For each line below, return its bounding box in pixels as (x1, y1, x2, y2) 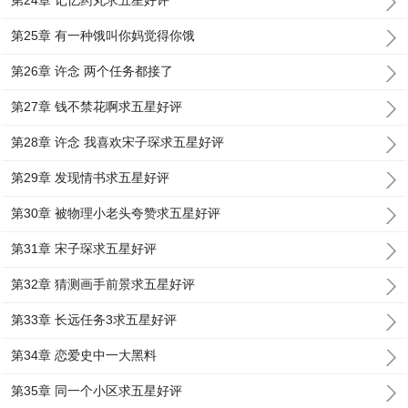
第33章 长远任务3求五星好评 (11, 312, 178, 327)
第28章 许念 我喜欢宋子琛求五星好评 (11, 135, 225, 149)
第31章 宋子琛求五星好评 (11, 241, 158, 256)
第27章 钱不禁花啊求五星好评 (11, 99, 183, 114)
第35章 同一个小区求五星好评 (11, 383, 183, 398)
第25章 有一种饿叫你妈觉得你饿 (11, 28, 196, 43)
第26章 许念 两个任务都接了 (11, 64, 174, 78)
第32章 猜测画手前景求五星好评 (11, 277, 196, 291)
